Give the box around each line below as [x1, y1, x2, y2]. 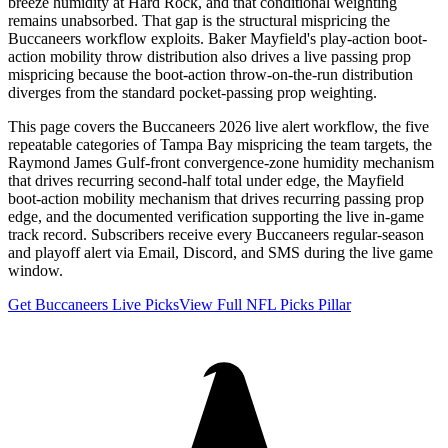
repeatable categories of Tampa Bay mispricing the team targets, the [8, 135, 432, 153]
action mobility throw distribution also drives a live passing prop [8, 47, 411, 65]
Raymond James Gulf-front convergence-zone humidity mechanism [8, 153, 434, 171]
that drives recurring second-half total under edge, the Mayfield [8, 171, 404, 189]
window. [8, 261, 63, 279]
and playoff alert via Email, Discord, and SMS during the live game [8, 243, 433, 261]
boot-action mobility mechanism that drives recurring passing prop [8, 189, 424, 207]
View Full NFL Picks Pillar [179, 295, 351, 313]
